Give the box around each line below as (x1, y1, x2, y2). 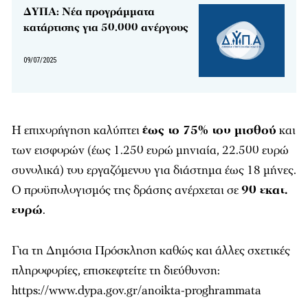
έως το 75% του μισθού (142, 122, 276, 139)
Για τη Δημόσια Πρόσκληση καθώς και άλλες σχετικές (12, 243, 290, 259)
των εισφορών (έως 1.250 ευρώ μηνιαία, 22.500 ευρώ (12, 142, 289, 159)
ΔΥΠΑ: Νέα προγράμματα (23, 4, 155, 20)
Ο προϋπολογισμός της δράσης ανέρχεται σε (12, 182, 241, 199)
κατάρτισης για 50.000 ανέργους (23, 20, 188, 36)
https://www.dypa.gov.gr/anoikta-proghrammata (12, 283, 261, 299)
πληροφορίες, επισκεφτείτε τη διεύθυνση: (12, 263, 220, 279)
